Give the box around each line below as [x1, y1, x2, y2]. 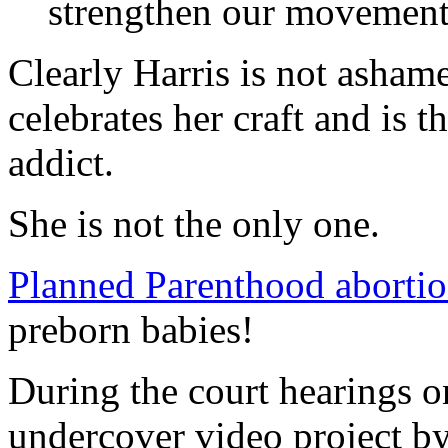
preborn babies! [8, 307, 254, 351]
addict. [8, 140, 114, 184]
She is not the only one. [8, 201, 380, 245]
